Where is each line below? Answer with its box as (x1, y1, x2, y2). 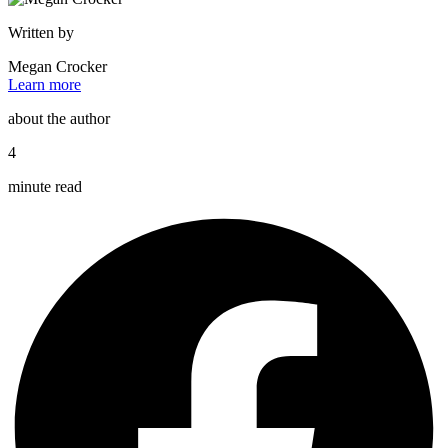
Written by (8, 23, 74, 41)
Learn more (8, 75, 81, 93)
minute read (8, 177, 82, 195)
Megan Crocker (8, 57, 107, 75)
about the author (8, 109, 110, 127)
